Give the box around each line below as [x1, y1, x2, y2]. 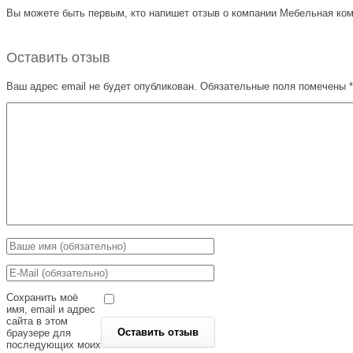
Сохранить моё [6, 291, 78, 303]
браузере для [6, 326, 71, 339]
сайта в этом [6, 314, 68, 327]
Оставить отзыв [6, 49, 110, 65]
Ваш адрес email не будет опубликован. [6, 80, 197, 92]
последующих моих [6, 338, 101, 351]
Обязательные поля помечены [197, 80, 349, 92]
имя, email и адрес [6, 303, 95, 315]
